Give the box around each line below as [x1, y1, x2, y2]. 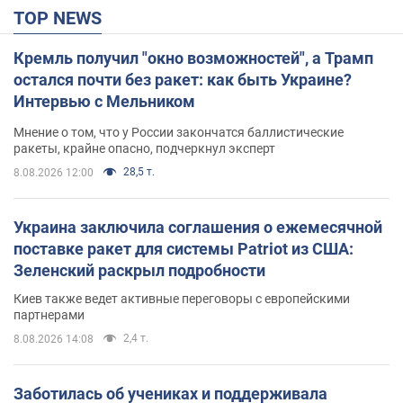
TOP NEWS [24, 6, 102, 29]
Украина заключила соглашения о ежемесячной [13, 217, 382, 237]
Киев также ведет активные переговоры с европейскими [13, 291, 350, 306]
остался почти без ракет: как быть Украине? [13, 69, 352, 89]
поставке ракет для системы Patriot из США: [13, 238, 354, 258]
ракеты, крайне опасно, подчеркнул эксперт [13, 140, 275, 156]
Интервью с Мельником [13, 91, 195, 111]
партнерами [13, 307, 85, 322]
